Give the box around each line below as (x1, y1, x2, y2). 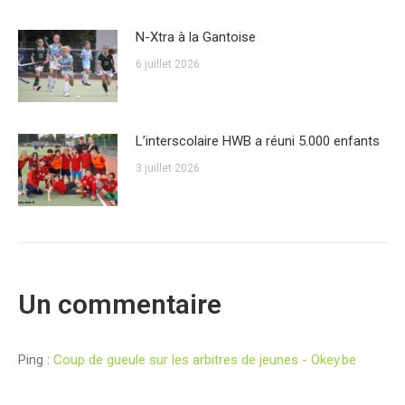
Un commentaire (18, 287, 221, 320)
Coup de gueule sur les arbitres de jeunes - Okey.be (53, 351, 356, 368)
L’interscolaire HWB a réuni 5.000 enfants (136, 132, 380, 149)
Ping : (18, 351, 50, 368)
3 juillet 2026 (136, 161, 200, 174)
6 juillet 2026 (136, 57, 200, 71)
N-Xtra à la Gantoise (136, 28, 256, 45)
